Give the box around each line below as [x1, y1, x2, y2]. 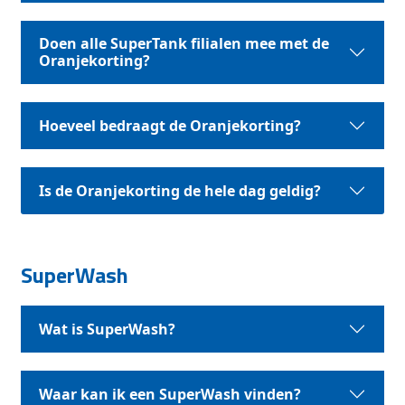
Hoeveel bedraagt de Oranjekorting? [39, 115, 302, 136]
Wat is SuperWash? [39, 318, 176, 339]
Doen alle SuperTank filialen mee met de [39, 33, 330, 53]
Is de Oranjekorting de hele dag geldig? [39, 180, 322, 201]
